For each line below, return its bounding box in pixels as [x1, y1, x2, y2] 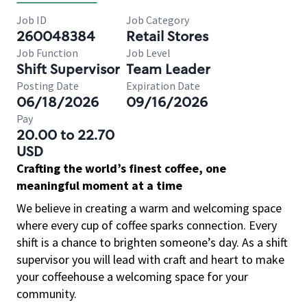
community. [16, 286, 77, 302]
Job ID [16, 13, 47, 27]
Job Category [126, 13, 189, 27]
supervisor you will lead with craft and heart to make [16, 251, 284, 267]
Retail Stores [126, 27, 208, 45]
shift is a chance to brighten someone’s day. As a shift [16, 234, 288, 250]
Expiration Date [126, 79, 200, 93]
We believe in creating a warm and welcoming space [16, 200, 282, 216]
